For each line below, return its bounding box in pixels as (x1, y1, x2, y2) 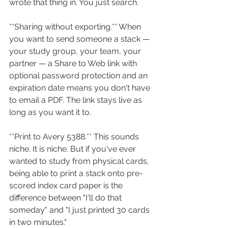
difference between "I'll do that (9, 192, 124, 203)
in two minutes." (9, 217, 67, 227)
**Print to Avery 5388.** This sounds (9, 131, 141, 141)
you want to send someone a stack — (9, 34, 152, 44)
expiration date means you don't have (9, 82, 152, 93)
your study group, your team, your (9, 46, 143, 56)
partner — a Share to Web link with (9, 58, 139, 68)
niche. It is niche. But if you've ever (9, 144, 138, 154)
